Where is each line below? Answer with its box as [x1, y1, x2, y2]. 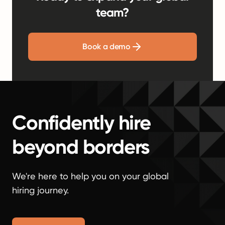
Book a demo [82, 42, 131, 51]
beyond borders [12, 135, 150, 159]
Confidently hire [12, 110, 151, 135]
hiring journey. [12, 185, 69, 195]
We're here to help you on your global [12, 171, 169, 181]
